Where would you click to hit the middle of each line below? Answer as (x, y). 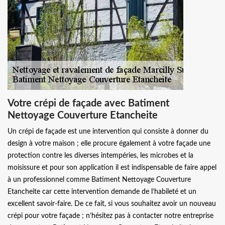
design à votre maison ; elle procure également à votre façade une (109, 144)
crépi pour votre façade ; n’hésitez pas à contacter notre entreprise (110, 216)
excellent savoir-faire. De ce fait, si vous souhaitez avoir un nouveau (112, 204)
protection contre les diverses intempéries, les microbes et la (100, 156)
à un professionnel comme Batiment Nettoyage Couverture (99, 180)
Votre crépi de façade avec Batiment (88, 103)
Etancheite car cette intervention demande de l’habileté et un (102, 192)
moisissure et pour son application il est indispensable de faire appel (112, 168)
